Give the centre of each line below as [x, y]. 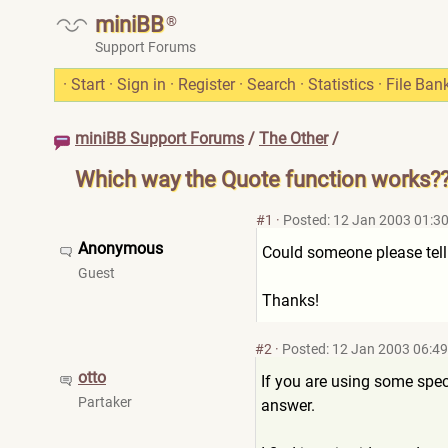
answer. [288, 405]
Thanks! [290, 300]
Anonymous [120, 248]
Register [206, 84]
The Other [293, 138]
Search [271, 84]
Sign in [141, 84]
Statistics [341, 84]
